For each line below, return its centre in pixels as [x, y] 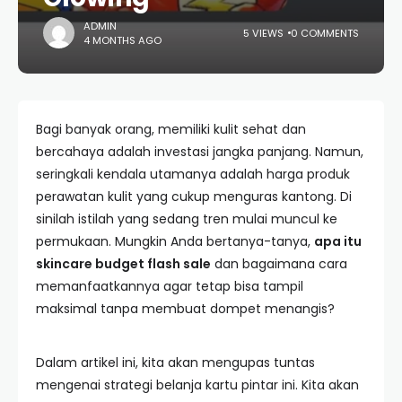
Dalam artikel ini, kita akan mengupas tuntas [175, 363]
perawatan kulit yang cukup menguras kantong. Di [194, 197]
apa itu [338, 241]
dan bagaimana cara [279, 264]
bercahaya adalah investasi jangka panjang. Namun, [200, 152]
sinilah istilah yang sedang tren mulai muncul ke [187, 219]
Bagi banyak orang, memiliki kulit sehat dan [171, 129]
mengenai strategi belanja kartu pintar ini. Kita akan [197, 385]
